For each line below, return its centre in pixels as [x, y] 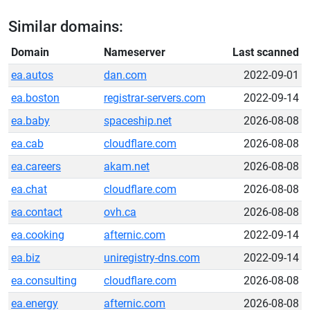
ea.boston [35, 98]
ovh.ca [120, 212]
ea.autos [32, 75]
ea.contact [37, 212]
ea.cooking [38, 235]
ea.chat [29, 189]
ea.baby [30, 121]
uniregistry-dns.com [152, 258]
